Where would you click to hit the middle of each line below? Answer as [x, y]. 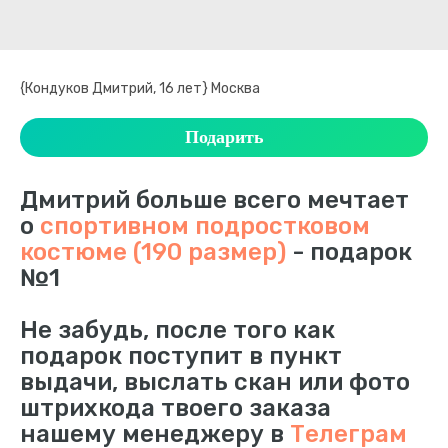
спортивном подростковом [205, 226]
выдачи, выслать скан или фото [215, 382]
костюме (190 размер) [153, 252]
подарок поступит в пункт [181, 356]
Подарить [224, 137]
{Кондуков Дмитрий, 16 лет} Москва [140, 88]
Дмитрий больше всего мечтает [214, 200]
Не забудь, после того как [177, 330]
